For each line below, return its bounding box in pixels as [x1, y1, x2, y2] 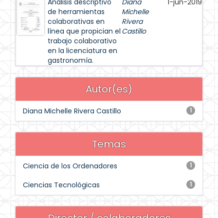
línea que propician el [48, 26, 121, 36]
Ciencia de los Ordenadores [23, 161, 117, 171]
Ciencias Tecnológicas [23, 180, 100, 190]
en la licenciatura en [48, 46, 117, 55]
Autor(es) [86, 82, 132, 96]
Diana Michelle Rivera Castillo [23, 106, 121, 116]
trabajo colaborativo [48, 36, 117, 46]
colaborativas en [48, 17, 105, 26]
